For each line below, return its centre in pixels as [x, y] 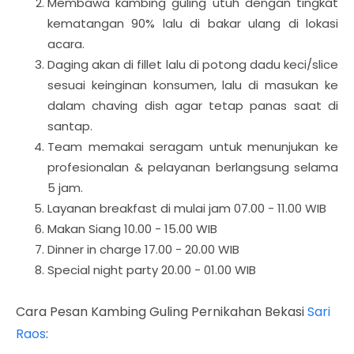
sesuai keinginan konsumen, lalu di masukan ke [193, 85]
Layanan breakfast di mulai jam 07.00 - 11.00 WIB [187, 208]
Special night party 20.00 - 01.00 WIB [152, 269]
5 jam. [65, 187]
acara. [66, 43]
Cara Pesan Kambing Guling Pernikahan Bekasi [162, 311]
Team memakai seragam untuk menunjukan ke [193, 146]
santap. [70, 126]
